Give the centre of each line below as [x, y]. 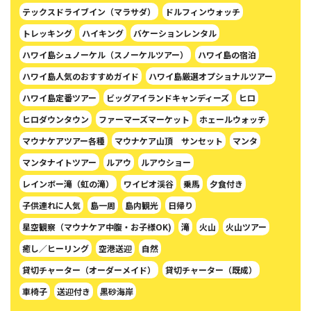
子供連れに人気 [51, 205]
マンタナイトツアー [59, 162]
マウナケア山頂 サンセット [169, 140]
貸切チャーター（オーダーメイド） [89, 269]
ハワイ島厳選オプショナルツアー [211, 76]
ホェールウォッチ [233, 119]
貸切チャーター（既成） [211, 269]
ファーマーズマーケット [144, 119]
